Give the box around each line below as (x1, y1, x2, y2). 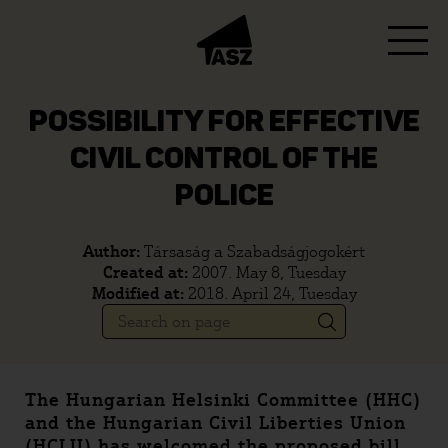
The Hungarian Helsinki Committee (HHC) (25, 389, 421, 411)
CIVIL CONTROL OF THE (70, 145, 378, 175)
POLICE (174, 182, 274, 212)
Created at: (102, 263, 192, 282)
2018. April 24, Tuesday (187, 284, 357, 303)
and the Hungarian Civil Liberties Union (25, 412, 406, 434)
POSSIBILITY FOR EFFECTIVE (28, 108, 420, 138)
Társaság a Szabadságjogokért (144, 242, 365, 261)
